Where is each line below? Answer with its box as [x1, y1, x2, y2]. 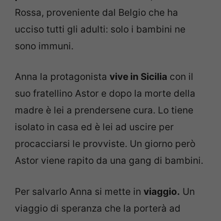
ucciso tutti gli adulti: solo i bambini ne [15, 23, 185, 35]
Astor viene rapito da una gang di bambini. [15, 155, 203, 167]
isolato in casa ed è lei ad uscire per [15, 121, 174, 133]
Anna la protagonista [15, 71, 110, 83]
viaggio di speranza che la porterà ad [15, 202, 181, 214]
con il [167, 71, 193, 83]
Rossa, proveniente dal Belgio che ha [15, 6, 178, 18]
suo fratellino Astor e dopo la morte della [15, 88, 195, 100]
